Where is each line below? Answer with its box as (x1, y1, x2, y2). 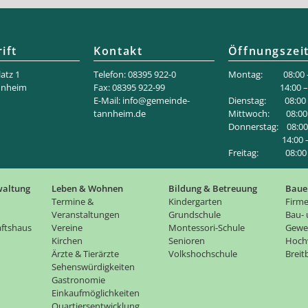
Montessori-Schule (168, 221, 245, 234)
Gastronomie (52, 274, 105, 287)
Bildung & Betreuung (168, 182, 257, 195)
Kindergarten (168, 195, 222, 208)
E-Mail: (93, 94, 123, 107)
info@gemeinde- (122, 94, 190, 107)
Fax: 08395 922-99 (93, 81, 166, 94)
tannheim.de (93, 107, 146, 120)
